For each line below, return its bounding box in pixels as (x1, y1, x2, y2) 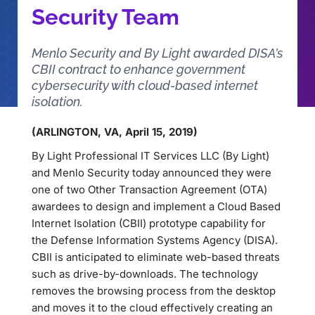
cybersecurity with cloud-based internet (32, 78, 258, 93)
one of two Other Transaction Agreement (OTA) (32, 183, 267, 196)
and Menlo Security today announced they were (32, 166, 271, 179)
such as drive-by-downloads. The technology (32, 267, 258, 281)
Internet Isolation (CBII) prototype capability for (32, 217, 266, 230)
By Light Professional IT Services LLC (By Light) (32, 149, 269, 162)
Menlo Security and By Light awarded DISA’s (32, 46, 283, 60)
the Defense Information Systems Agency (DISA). (32, 233, 278, 247)
